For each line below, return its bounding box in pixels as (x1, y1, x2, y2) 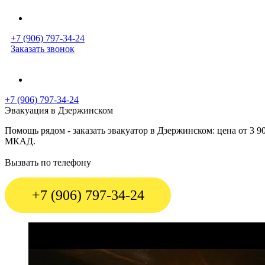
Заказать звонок (11, 44, 75, 54)
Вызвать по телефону (5, 157, 91, 167)
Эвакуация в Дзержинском (5, 105, 113, 115)
